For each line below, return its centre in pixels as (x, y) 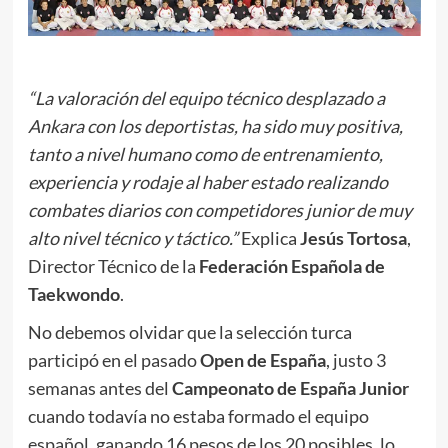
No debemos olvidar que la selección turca (189, 331)
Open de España (262, 359)
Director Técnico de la (113, 265)
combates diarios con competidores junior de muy (219, 209)
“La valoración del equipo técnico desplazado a (206, 97)
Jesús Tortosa (353, 237)
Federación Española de (291, 265)
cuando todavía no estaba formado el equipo (198, 415)
